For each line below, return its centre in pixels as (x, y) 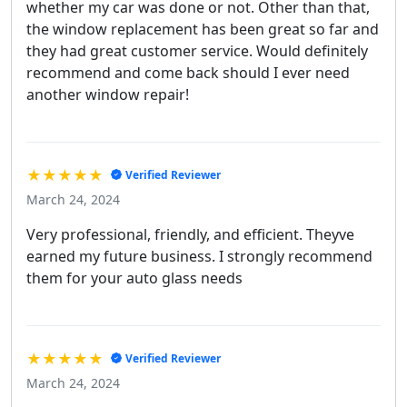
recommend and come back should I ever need (188, 72)
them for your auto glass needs (134, 278)
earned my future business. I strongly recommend (199, 256)
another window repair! (108, 94)
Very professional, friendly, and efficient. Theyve (190, 234)
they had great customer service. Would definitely (197, 50)
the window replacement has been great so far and (203, 29)
